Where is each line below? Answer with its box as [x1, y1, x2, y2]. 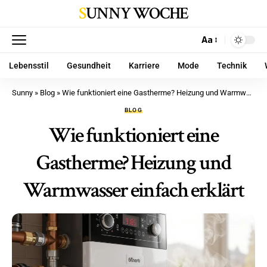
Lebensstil [9, 61, 49, 70]
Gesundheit [67, 61, 111, 70]
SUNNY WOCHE [85, 2, 188, 24]
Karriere [129, 61, 160, 70]
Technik [217, 61, 247, 70]
